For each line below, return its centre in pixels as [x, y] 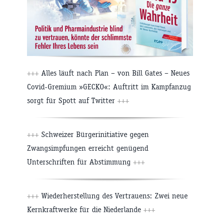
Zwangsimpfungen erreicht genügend [88, 148]
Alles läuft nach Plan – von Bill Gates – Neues [114, 73]
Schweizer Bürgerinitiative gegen [94, 135]
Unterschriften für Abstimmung [80, 162]
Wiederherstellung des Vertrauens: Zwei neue [113, 196]
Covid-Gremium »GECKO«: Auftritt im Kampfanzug [109, 87]
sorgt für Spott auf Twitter [72, 101]
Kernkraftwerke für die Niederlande [85, 210]
